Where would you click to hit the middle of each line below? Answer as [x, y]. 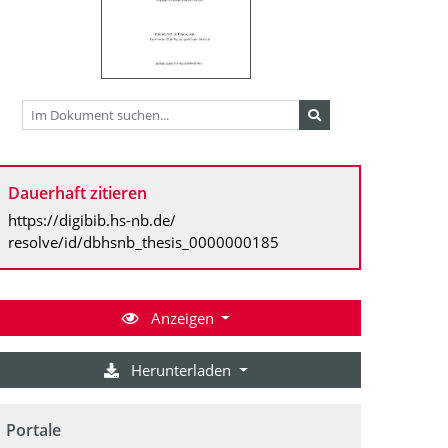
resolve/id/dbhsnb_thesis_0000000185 [143, 241]
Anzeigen [182, 317]
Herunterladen [181, 369]
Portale [33, 429]
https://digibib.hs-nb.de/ [92, 219]
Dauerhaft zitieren [77, 192]
